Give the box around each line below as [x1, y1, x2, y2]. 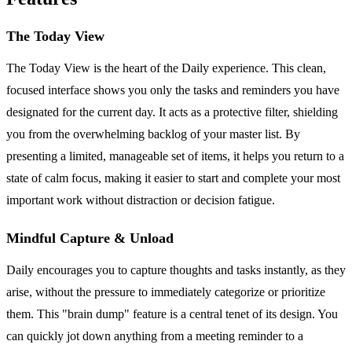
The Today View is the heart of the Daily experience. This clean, [6, 61, 326, 75]
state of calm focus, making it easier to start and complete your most [6, 171, 340, 185]
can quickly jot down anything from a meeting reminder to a [6, 329, 303, 343]
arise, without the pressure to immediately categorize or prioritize [6, 285, 325, 299]
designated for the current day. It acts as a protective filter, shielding [6, 105, 338, 119]
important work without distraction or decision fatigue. [6, 193, 275, 207]
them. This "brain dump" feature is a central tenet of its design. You [6, 307, 338, 321]
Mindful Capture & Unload [6, 230, 174, 247]
